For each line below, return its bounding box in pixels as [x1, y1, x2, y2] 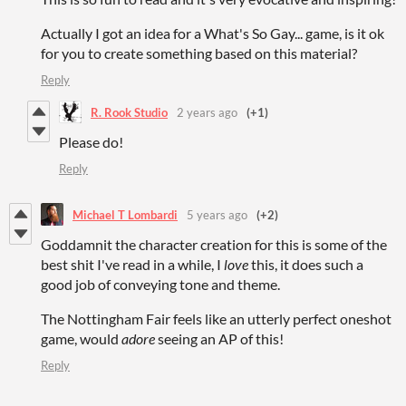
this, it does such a [248, 256, 363, 274]
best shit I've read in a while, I [41, 256, 224, 274]
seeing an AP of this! [155, 330, 284, 348]
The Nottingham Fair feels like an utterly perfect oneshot [41, 310, 391, 328]
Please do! [59, 133, 123, 151]
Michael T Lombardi [72, 207, 178, 222]
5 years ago [187, 207, 247, 222]
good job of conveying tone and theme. [41, 275, 280, 294]
